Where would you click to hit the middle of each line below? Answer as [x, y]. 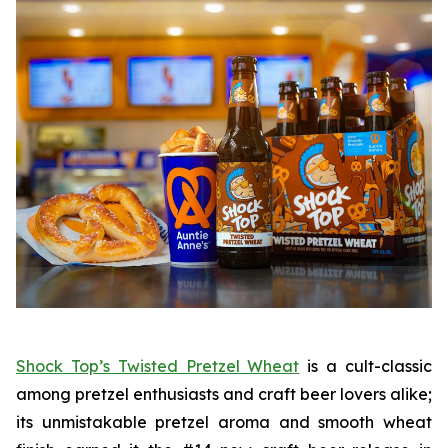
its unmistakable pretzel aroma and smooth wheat [224, 421]
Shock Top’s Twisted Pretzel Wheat [158, 365]
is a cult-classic [366, 365]
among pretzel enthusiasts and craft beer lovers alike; [224, 393]
